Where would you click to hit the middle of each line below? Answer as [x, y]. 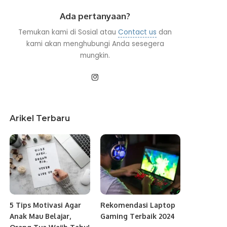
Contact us [138, 32]
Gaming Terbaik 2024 [137, 216]
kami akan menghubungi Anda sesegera [95, 44]
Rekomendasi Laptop [138, 205]
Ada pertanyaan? [95, 16]
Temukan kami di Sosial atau [68, 32]
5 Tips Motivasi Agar [46, 205]
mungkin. [95, 55]
